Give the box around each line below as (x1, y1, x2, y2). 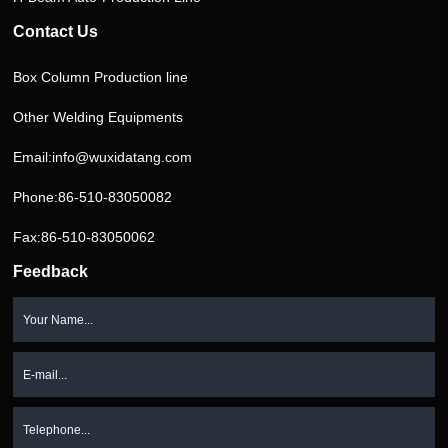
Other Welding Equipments (13, 109, 184, 126)
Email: (13, 149, 53, 166)
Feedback (13, 263, 89, 281)
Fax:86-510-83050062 (13, 229, 156, 246)
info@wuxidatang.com (52, 149, 193, 166)
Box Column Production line (13, 69, 189, 86)
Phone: (13, 189, 59, 206)
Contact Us (13, 23, 99, 41)
